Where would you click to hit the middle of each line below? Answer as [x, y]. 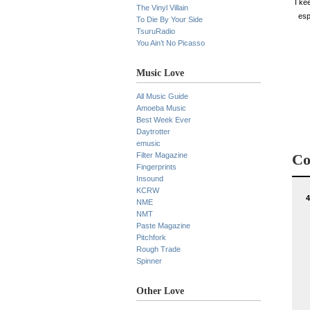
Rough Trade [158, 249]
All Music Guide [162, 96]
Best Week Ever [164, 120]
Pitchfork [151, 237]
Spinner [149, 261]
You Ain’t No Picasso [171, 43]
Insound [150, 179]
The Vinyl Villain [162, 8]
